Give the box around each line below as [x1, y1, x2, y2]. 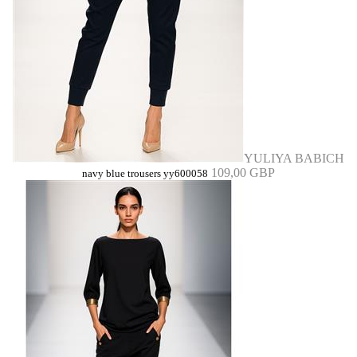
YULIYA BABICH [244, 151, 344, 165]
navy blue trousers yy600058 [82, 168, 208, 179]
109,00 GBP [211, 166, 275, 179]
